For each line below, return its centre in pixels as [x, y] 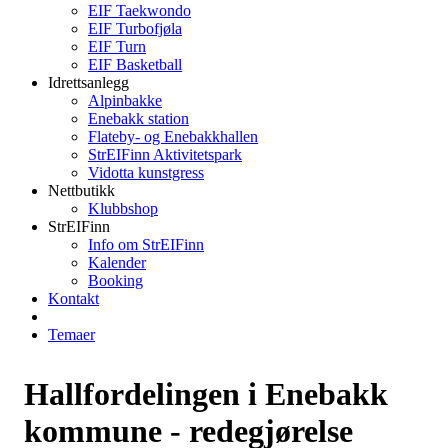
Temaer [71, 334]
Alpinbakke [125, 100]
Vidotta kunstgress [146, 172]
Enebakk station [138, 118]
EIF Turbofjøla [135, 28]
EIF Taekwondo [139, 10]
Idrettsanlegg [88, 82]
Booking [115, 280]
